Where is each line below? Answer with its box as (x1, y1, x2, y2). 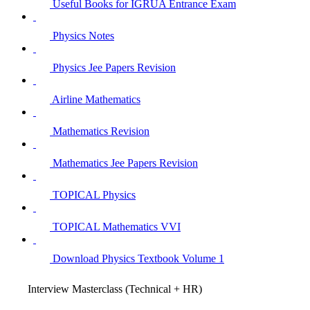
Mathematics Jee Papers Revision (53, 156, 198, 169)
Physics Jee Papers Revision (53, 61, 176, 73)
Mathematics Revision (53, 125, 149, 137)
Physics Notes (53, 29, 114, 42)
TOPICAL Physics (53, 188, 136, 201)
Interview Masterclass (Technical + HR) (28, 282, 202, 295)
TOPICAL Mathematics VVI (53, 220, 181, 232)
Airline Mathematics (52, 93, 140, 105)
